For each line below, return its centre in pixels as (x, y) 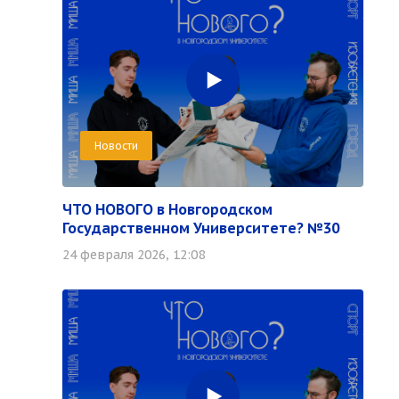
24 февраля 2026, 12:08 (134, 255)
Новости (116, 146)
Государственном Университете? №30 (201, 228)
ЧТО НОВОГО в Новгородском (167, 209)
